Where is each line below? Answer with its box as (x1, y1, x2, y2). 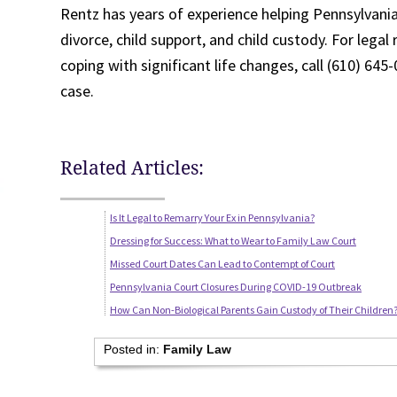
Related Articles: (60, 157, 204, 179)
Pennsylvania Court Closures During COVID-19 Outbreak (110, 280, 362, 293)
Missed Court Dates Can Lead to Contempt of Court (110, 257, 335, 270)
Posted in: (103, 342, 163, 356)
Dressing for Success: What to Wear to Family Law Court (110, 234, 356, 247)
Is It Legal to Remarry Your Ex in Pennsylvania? (110, 211, 315, 224)
